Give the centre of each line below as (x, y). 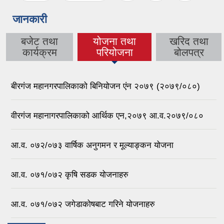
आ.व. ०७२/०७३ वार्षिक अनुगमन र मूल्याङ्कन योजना (92, 145)
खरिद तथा (189, 41)
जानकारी (30, 19)
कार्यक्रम (39, 52)
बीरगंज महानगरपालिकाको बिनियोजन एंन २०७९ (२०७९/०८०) (105, 86)
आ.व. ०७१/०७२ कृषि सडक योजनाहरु (70, 174)
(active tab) (114, 52)
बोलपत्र (189, 52)
